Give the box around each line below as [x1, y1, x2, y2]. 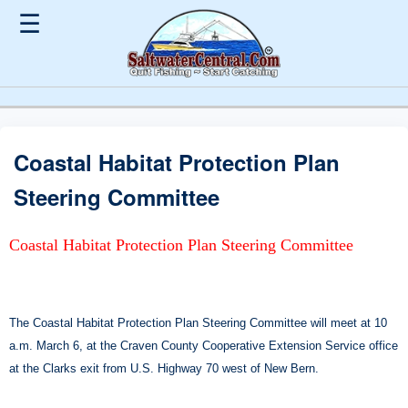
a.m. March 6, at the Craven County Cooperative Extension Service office [9, 338, 398, 352]
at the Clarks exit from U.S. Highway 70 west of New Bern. [9, 361, 322, 375]
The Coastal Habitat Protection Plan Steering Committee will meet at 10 [9, 315, 387, 330]
